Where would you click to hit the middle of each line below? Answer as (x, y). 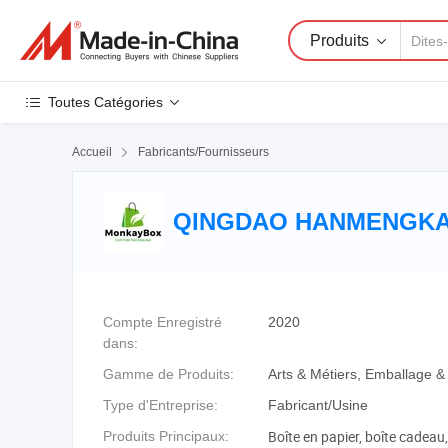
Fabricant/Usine (318, 405)
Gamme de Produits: (168, 374)
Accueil (92, 152)
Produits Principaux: (166, 436)
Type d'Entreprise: (160, 405)
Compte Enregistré (162, 322)
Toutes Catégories (105, 102)
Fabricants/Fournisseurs (203, 152)
